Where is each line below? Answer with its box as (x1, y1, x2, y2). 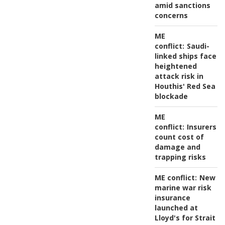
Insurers (186, 122, 216, 132)
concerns (154, 11, 188, 21)
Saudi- (186, 41, 209, 51)
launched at (154, 203, 198, 213)
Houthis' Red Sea (154, 81, 215, 91)
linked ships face (154, 51, 216, 61)
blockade (154, 91, 188, 101)
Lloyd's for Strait (154, 213, 215, 223)
